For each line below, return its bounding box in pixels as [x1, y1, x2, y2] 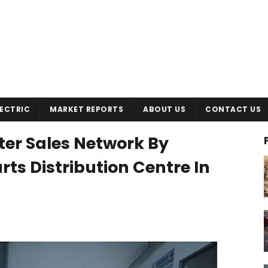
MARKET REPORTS [50, 104, 123, 114]
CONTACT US [205, 104, 261, 114]
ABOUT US [143, 104, 185, 114]
